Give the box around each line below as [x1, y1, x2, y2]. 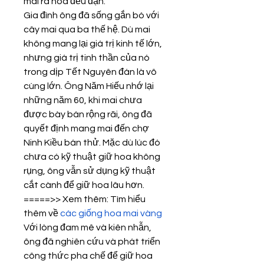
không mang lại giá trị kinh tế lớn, [24, 39, 162, 48]
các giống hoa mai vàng [60, 209, 162, 218]
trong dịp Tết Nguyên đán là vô [24, 67, 157, 77]
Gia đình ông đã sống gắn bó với [24, 11, 159, 20]
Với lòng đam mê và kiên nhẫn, [24, 223, 151, 232]
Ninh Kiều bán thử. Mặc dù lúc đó [24, 138, 160, 147]
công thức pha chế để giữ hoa [24, 251, 153, 260]
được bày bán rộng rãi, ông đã [24, 110, 152, 119]
